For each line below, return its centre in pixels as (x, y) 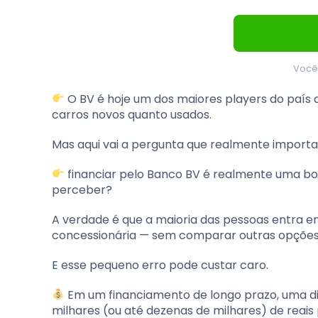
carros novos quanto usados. (132, 114)
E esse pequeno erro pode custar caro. (160, 265)
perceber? (82, 190)
